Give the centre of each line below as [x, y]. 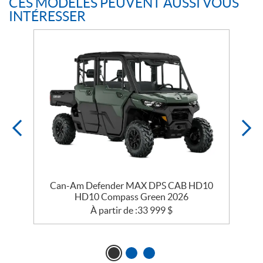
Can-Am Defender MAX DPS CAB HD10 [131, 186]
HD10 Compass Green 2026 [131, 197]
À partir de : [114, 210]
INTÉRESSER [47, 17]
